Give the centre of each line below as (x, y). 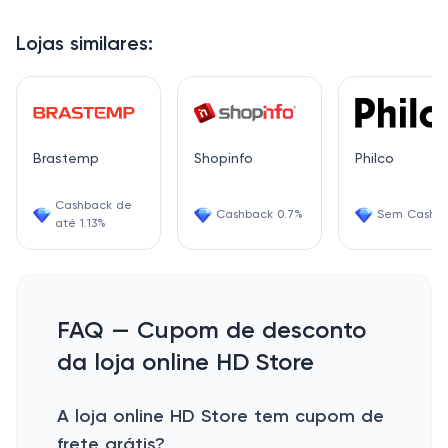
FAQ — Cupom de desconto (211, 331)
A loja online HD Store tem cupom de (220, 417)
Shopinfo (223, 159)
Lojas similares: (84, 45)
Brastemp (66, 159)
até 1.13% (80, 224)
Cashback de (93, 206)
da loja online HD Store (185, 363)
